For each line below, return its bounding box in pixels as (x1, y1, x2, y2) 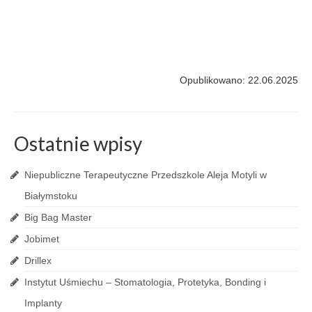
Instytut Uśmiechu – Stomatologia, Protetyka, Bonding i (24, 276, 266, 288)
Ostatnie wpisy (14, 132, 142, 155)
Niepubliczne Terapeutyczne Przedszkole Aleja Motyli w (24, 169, 267, 180)
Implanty (24, 297, 62, 309)
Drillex (24, 255, 52, 266)
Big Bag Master (24, 212, 92, 223)
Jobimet (24, 233, 59, 244)
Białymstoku (24, 190, 77, 201)
